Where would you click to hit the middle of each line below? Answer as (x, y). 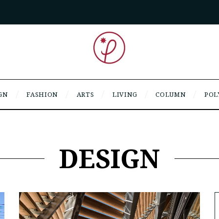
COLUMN (171, 94)
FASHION (42, 94)
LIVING (125, 94)
